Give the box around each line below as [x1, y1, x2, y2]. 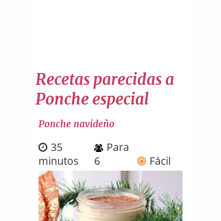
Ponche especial [36, 89, 149, 109]
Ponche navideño [38, 117, 115, 130]
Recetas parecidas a [36, 69, 174, 89]
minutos [38, 153, 79, 168]
